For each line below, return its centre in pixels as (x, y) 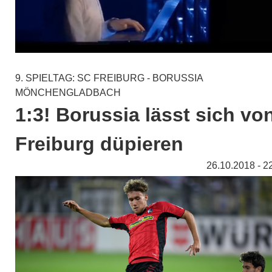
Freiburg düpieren (99, 144)
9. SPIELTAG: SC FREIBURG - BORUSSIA (109, 78)
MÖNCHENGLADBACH (68, 93)
